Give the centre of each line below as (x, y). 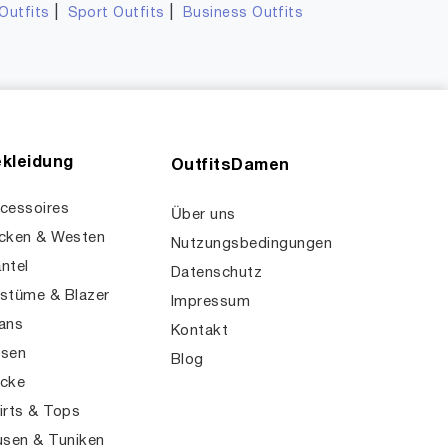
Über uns (203, 215)
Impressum (211, 302)
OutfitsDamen (230, 166)
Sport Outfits (116, 13)
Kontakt (200, 331)
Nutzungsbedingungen (252, 244)
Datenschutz (217, 273)
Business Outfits (243, 13)
